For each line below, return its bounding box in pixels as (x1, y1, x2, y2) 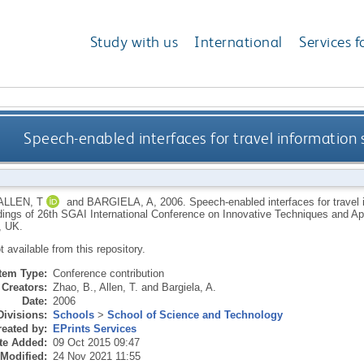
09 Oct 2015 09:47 (52, 336, 140, 349)
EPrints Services (52, 322, 136, 335)
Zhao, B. (52, 280, 93, 293)
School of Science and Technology (106, 308, 283, 321)
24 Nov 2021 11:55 (52, 349, 141, 362)
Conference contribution (52, 266, 164, 279)
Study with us (89, 32, 179, 52)
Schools (52, 308, 94, 321)
